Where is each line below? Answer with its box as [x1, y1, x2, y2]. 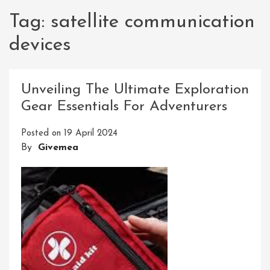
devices [9, 36, 71, 55]
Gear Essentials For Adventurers [21, 99, 227, 115]
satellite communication [51, 13, 255, 32]
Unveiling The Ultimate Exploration [21, 83, 249, 98]
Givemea [38, 143, 78, 153]
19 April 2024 [64, 129, 118, 139]
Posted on [21, 129, 64, 139]
